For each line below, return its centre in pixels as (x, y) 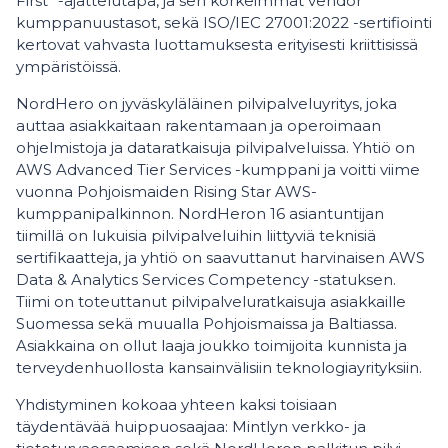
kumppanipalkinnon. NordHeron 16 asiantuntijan (200, 213)
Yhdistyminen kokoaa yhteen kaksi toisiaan (176, 404)
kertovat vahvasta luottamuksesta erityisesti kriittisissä (217, 44)
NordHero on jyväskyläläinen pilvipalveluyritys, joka (206, 103)
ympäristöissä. (68, 66)
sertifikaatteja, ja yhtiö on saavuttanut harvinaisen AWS (220, 257)
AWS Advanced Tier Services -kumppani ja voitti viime (218, 169)
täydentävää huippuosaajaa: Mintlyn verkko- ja (191, 426)
